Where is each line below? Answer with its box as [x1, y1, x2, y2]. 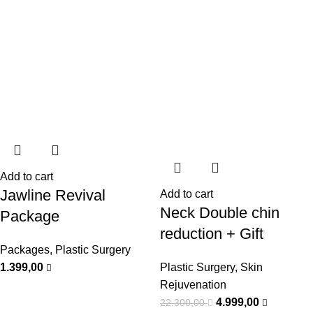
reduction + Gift [160, 225, 263, 242]
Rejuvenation [160, 279, 226, 291]
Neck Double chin [160, 204, 279, 221]
